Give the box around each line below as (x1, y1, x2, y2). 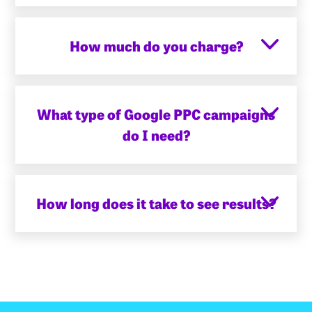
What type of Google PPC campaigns (37, 103, 275, 124)
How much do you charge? (69, 35, 243, 56)
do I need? (122, 124, 190, 145)
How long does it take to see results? (36, 192, 276, 213)
